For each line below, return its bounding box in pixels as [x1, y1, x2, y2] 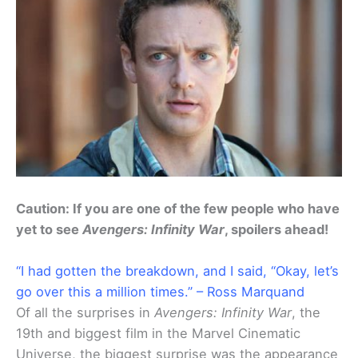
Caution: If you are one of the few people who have [16, 200, 340, 217]
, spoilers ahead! [225, 221, 328, 237]
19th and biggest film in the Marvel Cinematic [16, 324, 300, 341]
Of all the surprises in [16, 304, 154, 320]
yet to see [16, 221, 82, 237]
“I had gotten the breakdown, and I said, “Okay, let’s [16, 262, 339, 279]
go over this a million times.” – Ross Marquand [16, 283, 304, 300]
